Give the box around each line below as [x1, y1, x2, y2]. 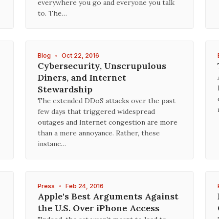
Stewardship [38, 84, 92, 95]
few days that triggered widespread [38, 107, 155, 116]
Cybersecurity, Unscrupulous [38, 60, 166, 71]
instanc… [38, 139, 66, 148]
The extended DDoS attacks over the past [38, 96, 175, 105]
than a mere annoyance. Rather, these [38, 129, 160, 137]
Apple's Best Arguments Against [38, 191, 178, 202]
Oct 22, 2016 [62, 52, 99, 59]
